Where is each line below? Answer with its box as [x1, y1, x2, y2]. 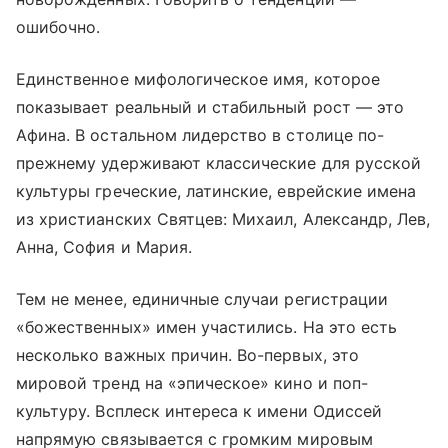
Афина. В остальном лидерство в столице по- [16, 124, 385, 145]
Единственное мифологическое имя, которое [16, 68, 380, 89]
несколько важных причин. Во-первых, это [16, 344, 359, 365]
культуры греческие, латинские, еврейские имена [16, 180, 417, 201]
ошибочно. [16, 16, 101, 37]
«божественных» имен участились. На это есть [16, 316, 398, 337]
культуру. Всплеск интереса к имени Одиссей [16, 400, 383, 421]
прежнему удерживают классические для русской [16, 152, 422, 173]
